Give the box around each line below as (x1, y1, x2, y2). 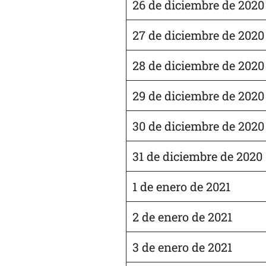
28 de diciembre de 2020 (132, 57, 264, 73)
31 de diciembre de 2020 (132, 148, 262, 164)
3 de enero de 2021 (132, 239, 232, 255)
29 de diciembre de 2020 (132, 87, 264, 103)
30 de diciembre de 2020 (132, 118, 264, 134)
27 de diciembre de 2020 (132, 27, 264, 43)
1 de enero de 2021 (132, 178, 230, 194)
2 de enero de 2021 (132, 208, 232, 224)
